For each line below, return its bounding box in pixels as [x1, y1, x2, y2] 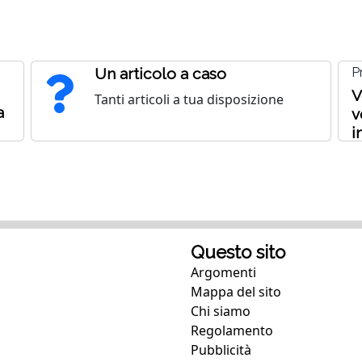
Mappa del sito [191, 282, 281, 301]
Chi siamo [191, 301, 250, 320]
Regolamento [191, 321, 273, 339]
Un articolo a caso [94, 64, 226, 82]
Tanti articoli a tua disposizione [94, 90, 284, 108]
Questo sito [191, 241, 285, 263]
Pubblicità [191, 340, 251, 359]
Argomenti [191, 263, 256, 281]
